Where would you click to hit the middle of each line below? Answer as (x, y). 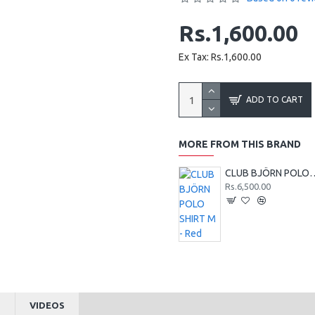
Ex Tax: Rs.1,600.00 (220, 57)
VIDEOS (47, 305)
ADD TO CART (275, 99)
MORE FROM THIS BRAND (240, 144)
